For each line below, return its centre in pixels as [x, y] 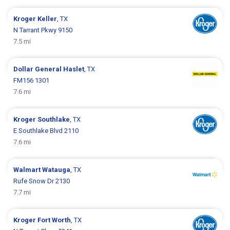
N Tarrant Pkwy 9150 [43, 30]
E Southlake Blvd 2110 [46, 130]
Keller [47, 18]
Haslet [74, 69]
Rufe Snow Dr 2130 [42, 181]
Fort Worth [54, 220]
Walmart [28, 169]
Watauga [56, 169]
